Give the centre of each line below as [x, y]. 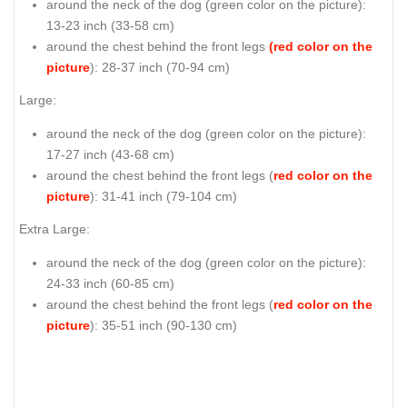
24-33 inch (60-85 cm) [110, 283]
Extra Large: [55, 229]
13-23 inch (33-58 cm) [110, 25]
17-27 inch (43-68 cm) [110, 154]
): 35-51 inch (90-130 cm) [164, 325]
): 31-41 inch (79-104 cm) [164, 196]
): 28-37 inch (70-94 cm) [160, 67]
